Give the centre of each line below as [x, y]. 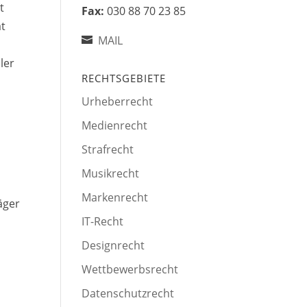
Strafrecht [108, 150]
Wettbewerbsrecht [130, 270]
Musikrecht [111, 174]
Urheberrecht [118, 102]
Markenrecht [115, 198]
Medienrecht [115, 126]
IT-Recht [103, 222]
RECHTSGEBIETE [124, 78]
